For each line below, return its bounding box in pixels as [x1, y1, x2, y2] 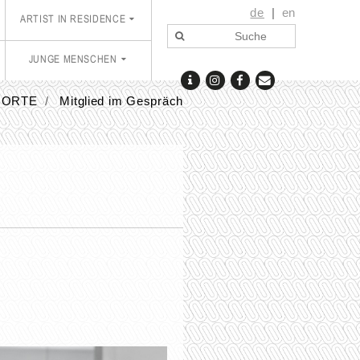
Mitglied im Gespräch [59, 95, 183, 108]
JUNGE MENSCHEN [28, 55, 117, 65]
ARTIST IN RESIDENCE [20, 14, 126, 25]
